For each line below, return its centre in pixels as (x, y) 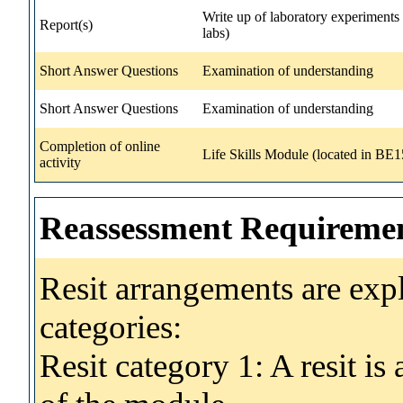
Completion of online (100, 146)
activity (60, 162)
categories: (111, 327)
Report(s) (66, 24)
